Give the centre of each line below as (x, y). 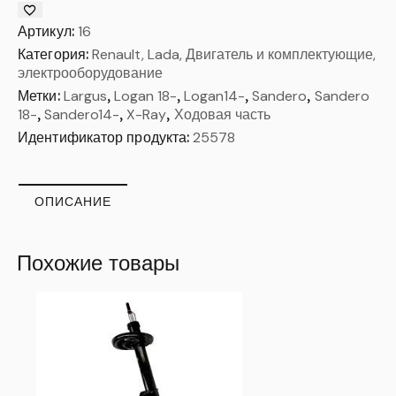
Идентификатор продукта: (106, 137)
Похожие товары (98, 262)
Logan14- (215, 95)
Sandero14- (82, 114)
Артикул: (48, 30)
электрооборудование (90, 72)
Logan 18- (145, 95)
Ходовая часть (222, 114)
